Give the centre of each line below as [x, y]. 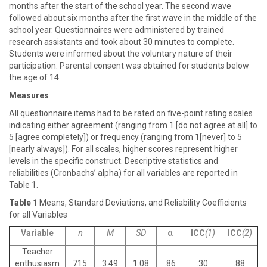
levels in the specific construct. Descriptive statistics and [114, 161]
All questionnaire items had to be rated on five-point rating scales [131, 113]
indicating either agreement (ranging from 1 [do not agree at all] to [133, 125]
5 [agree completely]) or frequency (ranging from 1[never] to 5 [125, 137]
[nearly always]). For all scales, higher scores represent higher [123, 149]
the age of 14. [35, 77]
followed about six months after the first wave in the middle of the [133, 18]
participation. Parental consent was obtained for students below [129, 66]
